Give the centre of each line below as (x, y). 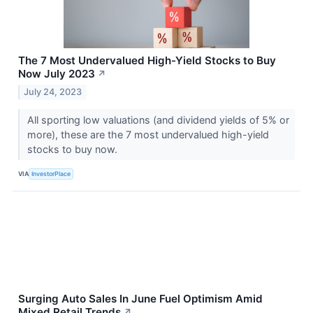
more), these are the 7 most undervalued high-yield (148, 134)
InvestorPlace (51, 174)
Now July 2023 (57, 74)
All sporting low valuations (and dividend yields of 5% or (158, 119)
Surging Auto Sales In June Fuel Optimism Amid (140, 298)
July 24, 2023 (53, 92)
